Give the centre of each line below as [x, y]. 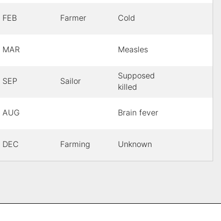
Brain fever [138, 113]
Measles [133, 50]
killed [128, 87]
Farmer [73, 18]
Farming [75, 144]
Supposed [136, 76]
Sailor [71, 81]
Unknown [135, 144]
